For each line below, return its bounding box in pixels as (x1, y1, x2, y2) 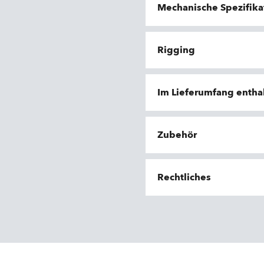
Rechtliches (157, 171, 211, 184)
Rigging (157, 44, 195, 57)
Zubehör (157, 128, 197, 141)
